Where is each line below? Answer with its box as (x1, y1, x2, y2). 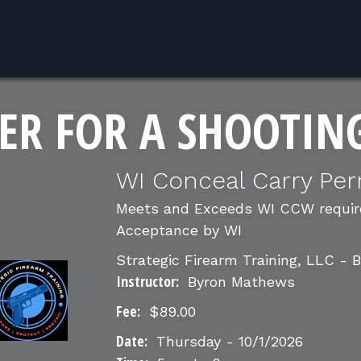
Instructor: (116, 272, 179, 291)
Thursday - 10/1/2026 (151, 333, 303, 350)
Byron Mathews (183, 273, 295, 290)
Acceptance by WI (116, 222, 242, 239)
